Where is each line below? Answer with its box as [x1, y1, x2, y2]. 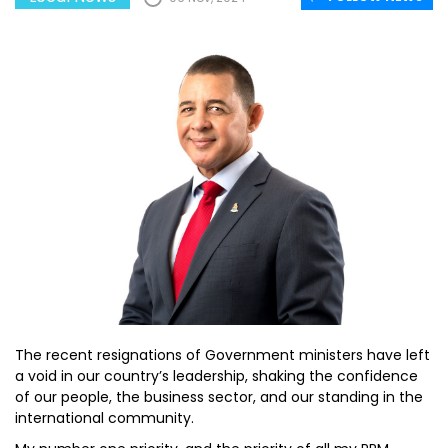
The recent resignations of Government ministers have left [15, 345, 430, 365]
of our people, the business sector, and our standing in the [15, 387, 423, 407]
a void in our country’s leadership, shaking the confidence [15, 366, 418, 386]
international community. [15, 408, 194, 428]
